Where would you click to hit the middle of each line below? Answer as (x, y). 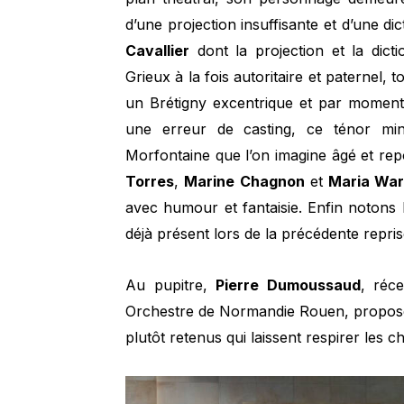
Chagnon (273, 182)
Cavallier (158, 51)
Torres (150, 182)
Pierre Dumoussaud (288, 285)
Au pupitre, (171, 285)
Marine (210, 182)
